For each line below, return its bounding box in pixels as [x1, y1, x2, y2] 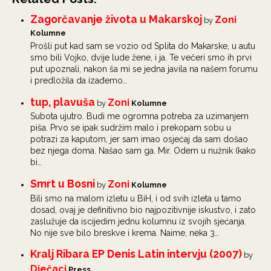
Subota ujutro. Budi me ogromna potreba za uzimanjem [30, 111, 249, 122]
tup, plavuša [30, 95, 95, 108]
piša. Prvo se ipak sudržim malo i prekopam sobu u [30, 123, 231, 133]
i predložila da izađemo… [30, 75, 127, 85]
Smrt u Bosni [30, 177, 95, 191]
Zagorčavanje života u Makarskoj [30, 13, 202, 26]
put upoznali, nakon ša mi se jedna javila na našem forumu [30, 64, 258, 74]
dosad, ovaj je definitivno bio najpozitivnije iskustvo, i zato [30, 204, 256, 215]
